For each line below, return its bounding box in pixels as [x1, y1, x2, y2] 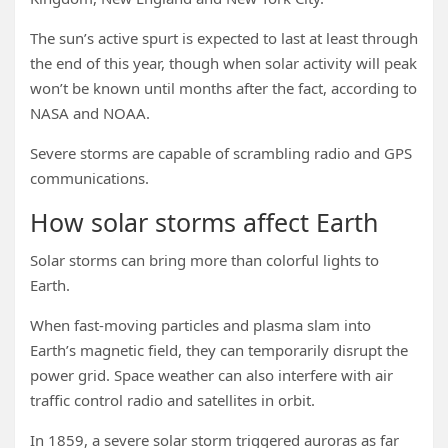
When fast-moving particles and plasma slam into [30, 315, 371, 335]
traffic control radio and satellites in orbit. [30, 390, 315, 410]
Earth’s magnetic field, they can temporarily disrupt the [30, 340, 408, 360]
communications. [30, 168, 149, 188]
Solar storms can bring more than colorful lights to [30, 250, 379, 270]
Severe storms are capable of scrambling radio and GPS [30, 143, 412, 163]
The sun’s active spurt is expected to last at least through [30, 28, 418, 48]
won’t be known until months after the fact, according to [30, 78, 417, 98]
